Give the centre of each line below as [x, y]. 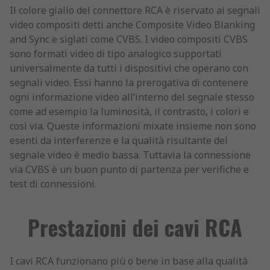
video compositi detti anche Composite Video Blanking [132, 25]
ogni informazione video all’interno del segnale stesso [132, 97]
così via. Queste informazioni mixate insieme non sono [133, 126]
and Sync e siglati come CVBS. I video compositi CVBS [129, 39]
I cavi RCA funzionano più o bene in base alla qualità [129, 261]
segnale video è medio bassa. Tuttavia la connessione [130, 155]
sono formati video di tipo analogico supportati [116, 54]
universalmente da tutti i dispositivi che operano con [129, 68]
